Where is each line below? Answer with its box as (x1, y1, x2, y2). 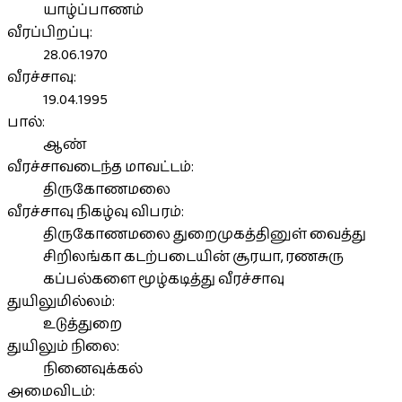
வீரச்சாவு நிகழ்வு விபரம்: (7, 200, 184, 223)
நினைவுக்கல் (43, 357, 143, 380)
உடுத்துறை (43, 312, 122, 336)
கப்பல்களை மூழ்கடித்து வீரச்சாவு (43, 267, 284, 291)
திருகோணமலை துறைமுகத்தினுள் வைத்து (43, 223, 366, 246)
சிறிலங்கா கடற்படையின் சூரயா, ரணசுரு (43, 245, 344, 268)
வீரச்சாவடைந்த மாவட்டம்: (7, 155, 194, 179)
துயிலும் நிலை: (7, 335, 119, 358)
